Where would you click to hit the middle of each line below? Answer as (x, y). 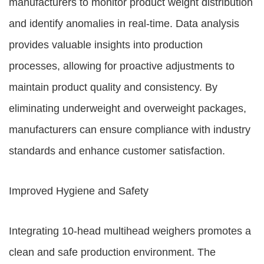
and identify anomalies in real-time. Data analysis (124, 24)
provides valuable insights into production (106, 45)
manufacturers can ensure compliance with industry (130, 130)
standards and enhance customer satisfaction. (117, 151)
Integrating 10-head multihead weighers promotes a (130, 231)
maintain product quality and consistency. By (113, 87)
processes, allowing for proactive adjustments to (122, 66)
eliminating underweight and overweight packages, (128, 108)
